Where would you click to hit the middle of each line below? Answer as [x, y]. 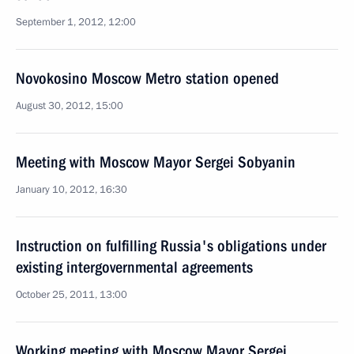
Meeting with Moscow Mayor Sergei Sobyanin [156, 162]
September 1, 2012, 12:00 [76, 22]
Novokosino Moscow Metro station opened [147, 78]
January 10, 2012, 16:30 [72, 190]
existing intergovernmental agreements [134, 267]
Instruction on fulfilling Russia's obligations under [171, 246]
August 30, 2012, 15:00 [70, 106]
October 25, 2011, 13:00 [72, 295]
